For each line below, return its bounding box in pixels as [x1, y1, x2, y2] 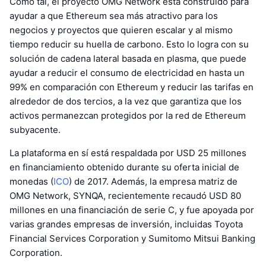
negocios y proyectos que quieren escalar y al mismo [9, 24, 233, 36]
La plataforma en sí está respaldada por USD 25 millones [9, 147, 246, 159]
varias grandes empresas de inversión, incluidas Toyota [9, 218, 243, 230]
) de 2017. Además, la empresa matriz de [69, 175, 237, 187]
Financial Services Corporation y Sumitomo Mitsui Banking [9, 232, 255, 244]
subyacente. [9, 123, 61, 135]
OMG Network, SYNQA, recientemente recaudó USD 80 [9, 189, 241, 201]
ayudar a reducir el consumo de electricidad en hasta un [9, 66, 245, 78]
